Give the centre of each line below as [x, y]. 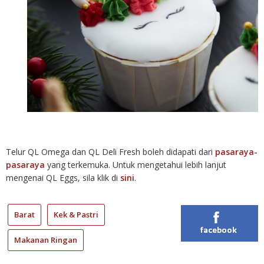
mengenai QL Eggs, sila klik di [63, 177]
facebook [219, 229]
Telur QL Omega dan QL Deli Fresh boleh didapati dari [110, 151]
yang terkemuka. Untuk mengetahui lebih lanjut [136, 164]
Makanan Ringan [46, 240]
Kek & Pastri [76, 214]
